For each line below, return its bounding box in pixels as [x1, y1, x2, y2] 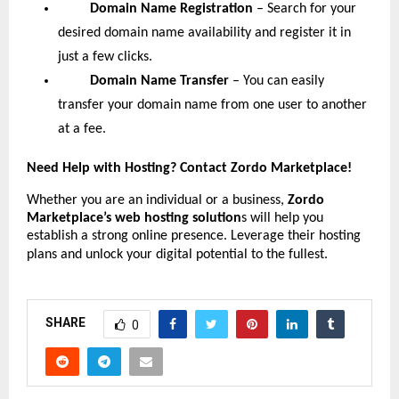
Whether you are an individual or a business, [27, 192, 288, 208]
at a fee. [58, 121, 106, 136]
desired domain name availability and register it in [58, 25, 351, 40]
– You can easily [229, 73, 324, 88]
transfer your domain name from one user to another [58, 97, 367, 112]
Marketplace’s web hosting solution [27, 210, 241, 225]
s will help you [241, 210, 323, 225]
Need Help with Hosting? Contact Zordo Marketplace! [27, 160, 352, 175]
